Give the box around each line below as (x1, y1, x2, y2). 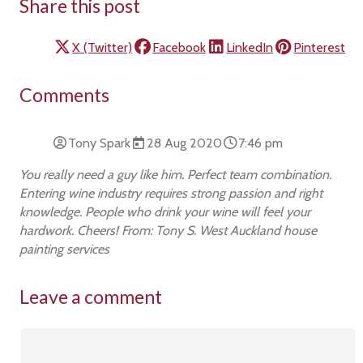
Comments (19, 83, 110, 106)
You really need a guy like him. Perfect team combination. (19, 166, 332, 182)
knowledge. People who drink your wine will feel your (19, 203, 311, 220)
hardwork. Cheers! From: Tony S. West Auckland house (19, 222, 318, 238)
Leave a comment (19, 284, 163, 308)
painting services (19, 241, 110, 257)
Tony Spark (68, 135, 131, 151)
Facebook (152, 39, 207, 55)
